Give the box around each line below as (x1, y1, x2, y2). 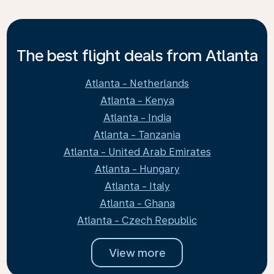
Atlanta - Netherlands (85, 78, 189, 89)
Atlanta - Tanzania (94, 129, 180, 141)
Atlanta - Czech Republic (77, 215, 197, 226)
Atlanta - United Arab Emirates (63, 146, 211, 158)
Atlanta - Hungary (94, 163, 180, 175)
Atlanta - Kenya (100, 95, 174, 106)
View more (108, 246, 166, 259)
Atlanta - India (103, 112, 171, 124)
